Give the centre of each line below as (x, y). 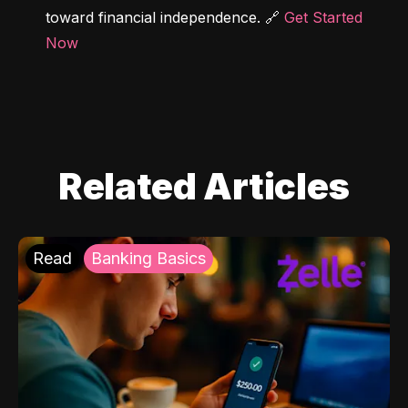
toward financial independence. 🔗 (165, 18)
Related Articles (204, 187)
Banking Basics (148, 259)
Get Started (323, 18)
